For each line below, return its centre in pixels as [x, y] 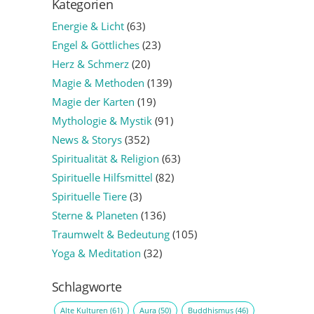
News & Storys [87, 140]
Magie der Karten [93, 102]
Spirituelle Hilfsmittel [102, 178]
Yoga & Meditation [96, 253]
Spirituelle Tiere [89, 197]
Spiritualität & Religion [105, 159]
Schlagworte [87, 287]
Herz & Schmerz [90, 64]
